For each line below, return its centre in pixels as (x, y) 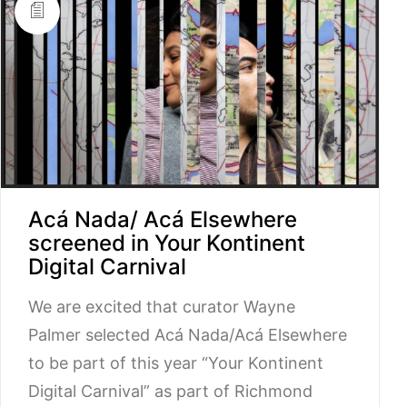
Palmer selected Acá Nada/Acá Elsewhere (188, 334)
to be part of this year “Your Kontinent (176, 362)
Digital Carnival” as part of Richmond (170, 391)
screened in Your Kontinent (167, 243)
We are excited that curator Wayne (162, 306)
